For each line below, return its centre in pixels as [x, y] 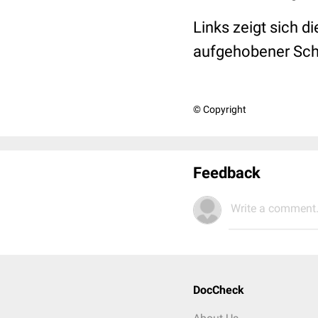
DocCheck [219, 290]
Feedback [227, 173]
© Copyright [220, 109]
